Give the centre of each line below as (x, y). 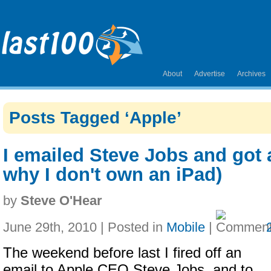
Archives (251, 74)
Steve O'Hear (61, 201)
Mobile (186, 227)
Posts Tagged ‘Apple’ (95, 118)
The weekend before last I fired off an (122, 253)
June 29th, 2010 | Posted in (85, 227)
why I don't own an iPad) (113, 175)
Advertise (210, 74)
